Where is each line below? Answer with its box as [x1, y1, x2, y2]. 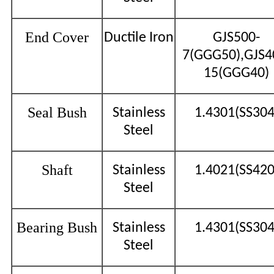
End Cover [25, 29, 89, 45]
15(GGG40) [204, 65, 269, 81]
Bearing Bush [17, 219, 97, 235]
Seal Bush [27, 104, 87, 120]
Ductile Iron [103, 30, 174, 45]
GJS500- [213, 30, 260, 45]
